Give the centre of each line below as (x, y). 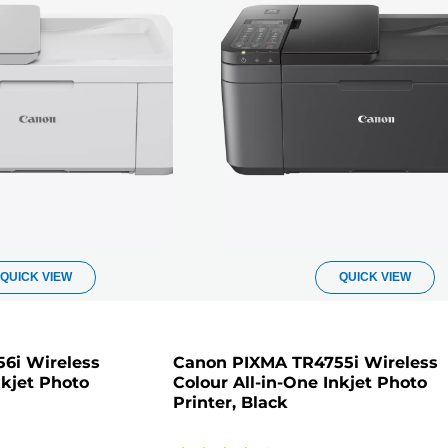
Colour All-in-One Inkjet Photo (300, 383)
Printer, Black (231, 403)
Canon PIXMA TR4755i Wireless (306, 363)
